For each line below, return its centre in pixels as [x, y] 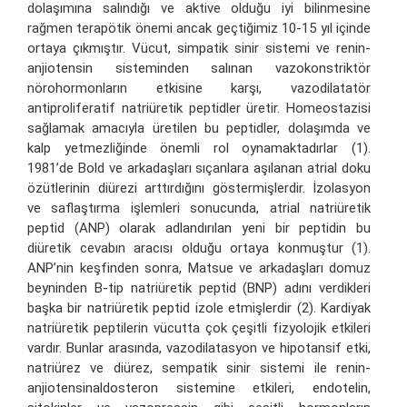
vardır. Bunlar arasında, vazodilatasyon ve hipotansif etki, [199, 347]
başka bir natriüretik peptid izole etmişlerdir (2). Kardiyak [199, 308]
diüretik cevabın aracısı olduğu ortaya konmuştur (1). [199, 248]
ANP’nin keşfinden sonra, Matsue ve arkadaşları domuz [199, 268]
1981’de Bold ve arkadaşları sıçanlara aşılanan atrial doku [199, 168]
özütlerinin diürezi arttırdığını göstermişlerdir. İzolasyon [199, 188]
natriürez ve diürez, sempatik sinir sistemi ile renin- [199, 367]
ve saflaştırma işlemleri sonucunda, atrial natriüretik [199, 208]
